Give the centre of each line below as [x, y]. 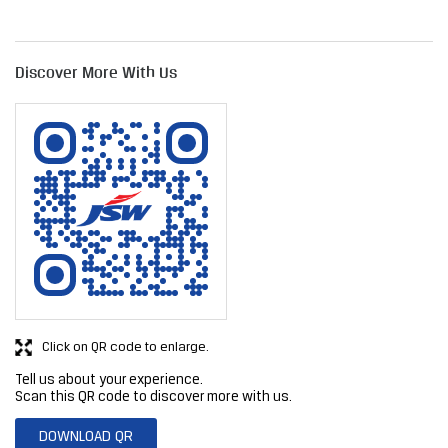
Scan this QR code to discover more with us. [153, 397]
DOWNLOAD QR [86, 436]
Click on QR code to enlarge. [125, 347]
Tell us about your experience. [109, 380]
